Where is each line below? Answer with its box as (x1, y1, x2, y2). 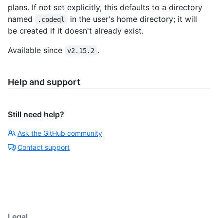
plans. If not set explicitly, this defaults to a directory (8, 2, 202, 12)
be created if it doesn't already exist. (8, 25, 144, 36)
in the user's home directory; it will (67, 14, 200, 24)
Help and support (8, 76, 80, 87)
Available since (8, 45, 65, 55)
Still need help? (8, 109, 64, 119)
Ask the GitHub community (18, 128, 102, 137)
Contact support (18, 143, 70, 151)
